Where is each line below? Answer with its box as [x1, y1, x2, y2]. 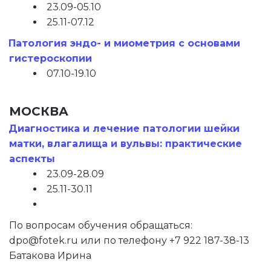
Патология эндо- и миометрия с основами [8, 38, 241, 49]
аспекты [9, 153, 55, 165]
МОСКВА [9, 104, 68, 119]
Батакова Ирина [9, 250, 96, 261]
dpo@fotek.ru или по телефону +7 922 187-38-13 [9, 235, 249, 246]
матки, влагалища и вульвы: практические [9, 138, 242, 149]
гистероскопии [9, 53, 92, 64]
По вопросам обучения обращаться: [8, 220, 192, 231]
